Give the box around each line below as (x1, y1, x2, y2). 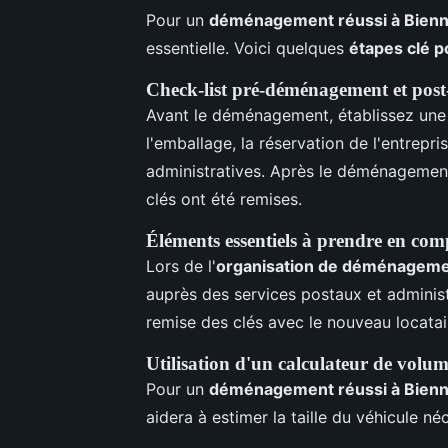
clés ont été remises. (146, 188, 302, 209)
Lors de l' (146, 255, 216, 276)
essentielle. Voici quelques (146, 37, 349, 58)
